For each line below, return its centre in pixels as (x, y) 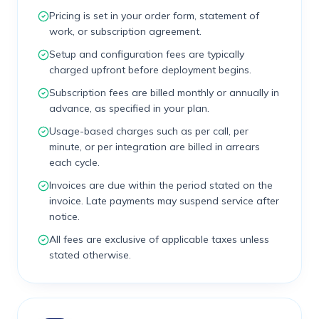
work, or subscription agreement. (125, 31)
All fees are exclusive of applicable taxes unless (159, 239)
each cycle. (74, 162)
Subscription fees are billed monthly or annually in (164, 93)
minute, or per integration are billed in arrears (155, 147)
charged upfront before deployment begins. (150, 70)
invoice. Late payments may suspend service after (164, 201)
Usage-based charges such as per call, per (149, 131)
